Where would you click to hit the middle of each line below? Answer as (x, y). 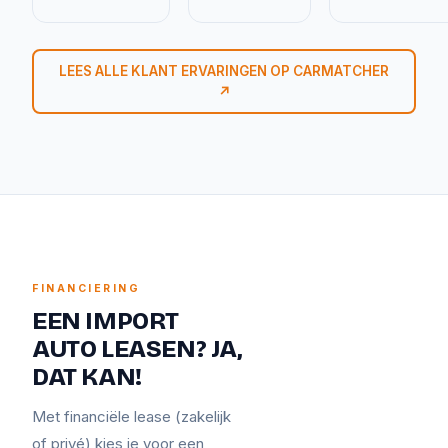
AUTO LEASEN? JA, (137, 349)
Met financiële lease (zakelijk (131, 416)
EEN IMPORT (105, 321)
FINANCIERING (86, 288)
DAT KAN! (87, 377)
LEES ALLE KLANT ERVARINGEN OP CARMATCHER (224, 70)
